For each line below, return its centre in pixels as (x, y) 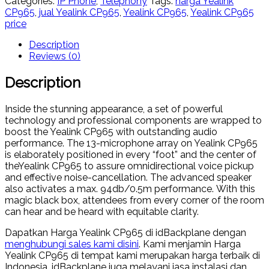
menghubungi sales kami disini (72, 244)
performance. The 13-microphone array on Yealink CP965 (131, 143)
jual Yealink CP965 (79, 12)
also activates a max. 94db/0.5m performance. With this (130, 189)
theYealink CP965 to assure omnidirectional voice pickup (129, 166)
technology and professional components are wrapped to (133, 120)
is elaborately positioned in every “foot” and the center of (131, 154)
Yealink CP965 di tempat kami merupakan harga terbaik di (132, 255)
